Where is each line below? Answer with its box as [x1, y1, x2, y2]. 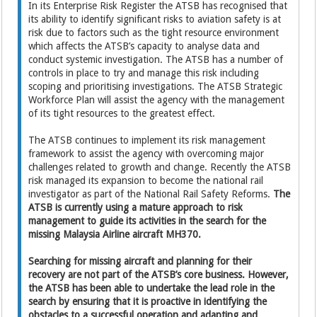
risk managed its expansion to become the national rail [28, 175, 264, 187]
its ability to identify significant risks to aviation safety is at [28, 13, 282, 25]
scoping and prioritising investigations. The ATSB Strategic [28, 81, 283, 93]
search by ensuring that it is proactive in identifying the [28, 296, 267, 308]
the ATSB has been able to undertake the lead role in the [28, 282, 275, 294]
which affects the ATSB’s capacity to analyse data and [28, 40, 260, 52]
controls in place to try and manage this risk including [28, 67, 260, 79]
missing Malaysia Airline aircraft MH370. [28, 229, 202, 241]
